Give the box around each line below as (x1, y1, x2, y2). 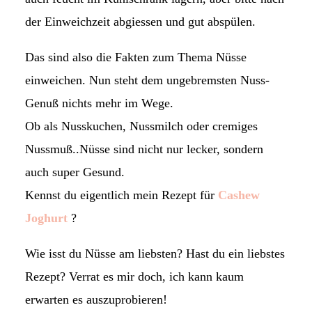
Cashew (214, 187, 260, 202)
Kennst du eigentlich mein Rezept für (24, 187, 214, 202)
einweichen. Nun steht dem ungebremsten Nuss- (24, 72, 270, 87)
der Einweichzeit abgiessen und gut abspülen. (24, 14, 256, 29)
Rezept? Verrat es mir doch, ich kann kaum (24, 269, 244, 283)
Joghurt (24, 210, 71, 225)
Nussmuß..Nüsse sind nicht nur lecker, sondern (24, 141, 263, 156)
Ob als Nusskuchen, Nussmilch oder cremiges (24, 118, 258, 133)
